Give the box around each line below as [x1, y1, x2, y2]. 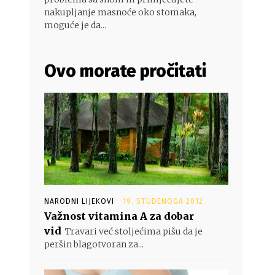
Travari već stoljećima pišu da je [65, 226, 203, 237]
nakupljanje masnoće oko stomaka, [44, 7, 196, 18]
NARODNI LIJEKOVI [44, 197, 114, 206]
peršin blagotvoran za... [44, 239, 144, 250]
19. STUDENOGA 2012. [123, 197, 206, 206]
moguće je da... [44, 20, 106, 31]
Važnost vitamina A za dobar [44, 210, 194, 222]
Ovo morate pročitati [44, 61, 206, 81]
